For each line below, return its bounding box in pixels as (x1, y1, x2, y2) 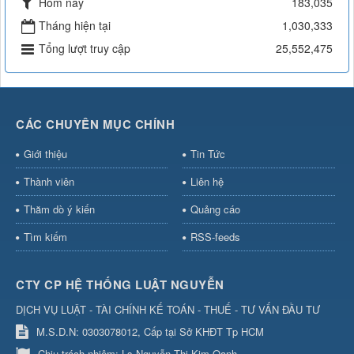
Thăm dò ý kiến (24, 201, 95, 217)
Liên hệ (190, 174, 224, 190)
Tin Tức (190, 146, 225, 162)
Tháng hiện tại (39, 17, 111, 34)
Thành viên (24, 174, 74, 190)
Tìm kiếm (24, 229, 67, 245)
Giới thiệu (24, 146, 67, 162)
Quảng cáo (190, 201, 240, 217)
